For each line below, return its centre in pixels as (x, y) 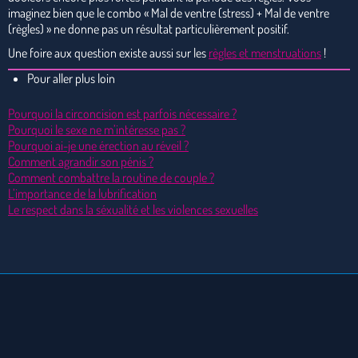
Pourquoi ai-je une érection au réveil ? (98, 145)
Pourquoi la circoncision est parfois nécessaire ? (122, 113)
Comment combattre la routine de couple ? (111, 177)
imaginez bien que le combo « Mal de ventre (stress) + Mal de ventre (169, 12)
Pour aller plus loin (71, 78)
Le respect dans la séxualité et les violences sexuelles (133, 209)
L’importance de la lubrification (82, 193)
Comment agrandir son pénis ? (81, 161)
